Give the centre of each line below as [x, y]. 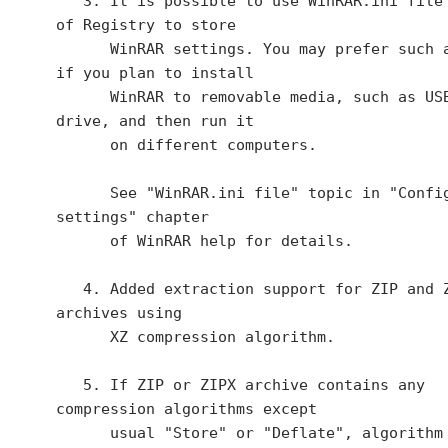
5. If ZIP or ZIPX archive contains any [69, 385]
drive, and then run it [155, 121]
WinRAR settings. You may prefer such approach [83, 49]
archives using [123, 313]
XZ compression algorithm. [83, 337]
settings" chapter [132, 217]
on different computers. [83, 145]
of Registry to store [146, 25]
